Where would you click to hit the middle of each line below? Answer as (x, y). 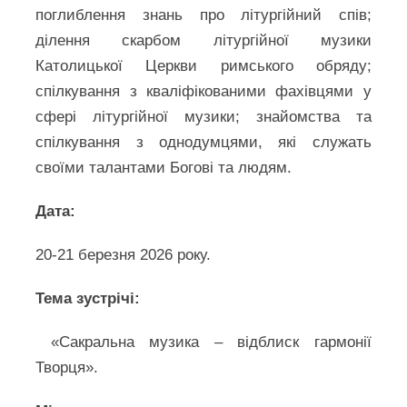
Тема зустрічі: (88, 298)
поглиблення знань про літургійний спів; (203, 15)
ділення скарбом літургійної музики (203, 40)
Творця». (67, 367)
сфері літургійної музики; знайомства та (203, 117)
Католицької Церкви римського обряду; (203, 66)
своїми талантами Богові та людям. (164, 168)
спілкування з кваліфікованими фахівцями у (203, 91)
